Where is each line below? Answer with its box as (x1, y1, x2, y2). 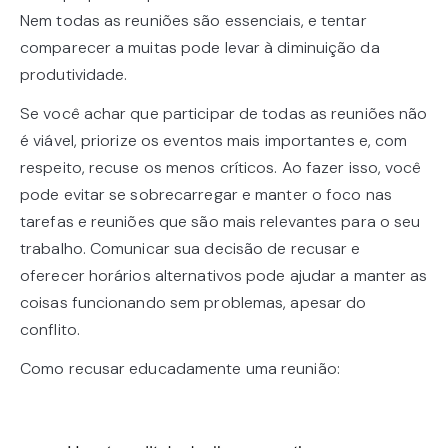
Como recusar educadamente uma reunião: (20, 357, 340, 379)
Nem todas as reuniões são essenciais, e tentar (20, 9, 367, 31)
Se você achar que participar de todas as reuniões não (20, 102, 428, 124)
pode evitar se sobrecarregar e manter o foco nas (20, 183, 392, 205)
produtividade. (20, 63, 128, 85)
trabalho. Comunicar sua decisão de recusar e (20, 237, 361, 259)
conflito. (20, 318, 80, 340)
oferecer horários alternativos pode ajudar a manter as (20, 264, 428, 286)
